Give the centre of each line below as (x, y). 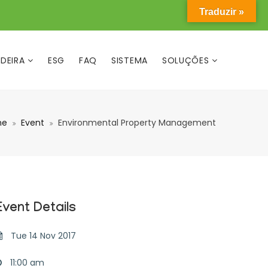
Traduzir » (222, 12)
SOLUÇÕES (187, 60)
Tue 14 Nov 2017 (42, 236)
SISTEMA (130, 60)
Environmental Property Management (137, 123)
